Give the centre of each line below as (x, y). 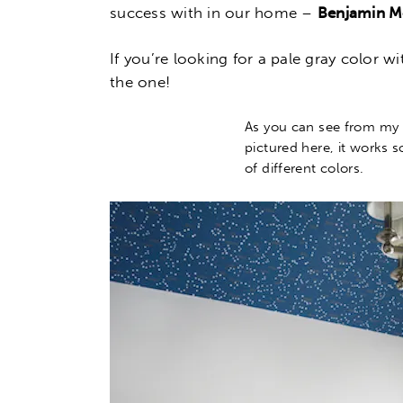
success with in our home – (214, 12)
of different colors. (304, 168)
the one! (140, 82)
